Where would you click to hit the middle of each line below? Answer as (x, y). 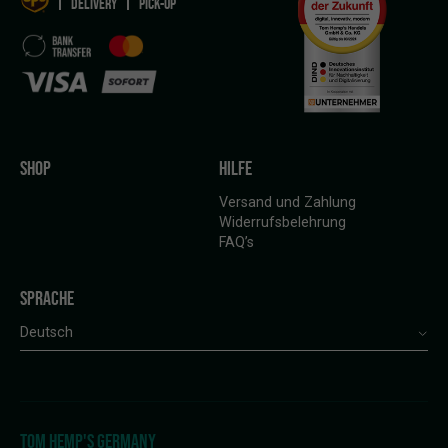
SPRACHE (47, 298)
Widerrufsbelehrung (282, 223)
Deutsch (46, 333)
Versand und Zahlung (287, 203)
